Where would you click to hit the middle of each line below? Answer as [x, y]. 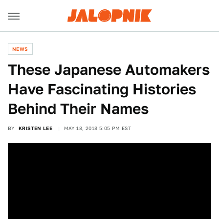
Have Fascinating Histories [102, 89]
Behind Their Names [78, 109]
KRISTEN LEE [35, 128]
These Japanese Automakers [109, 69]
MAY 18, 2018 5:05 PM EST [98, 128]
